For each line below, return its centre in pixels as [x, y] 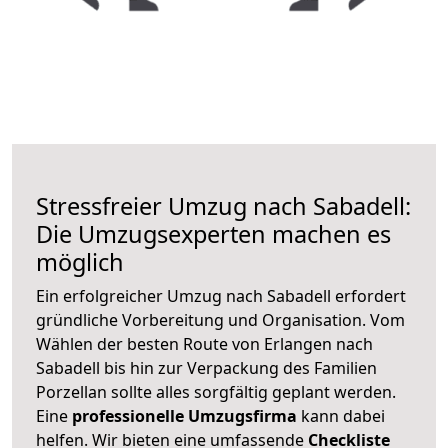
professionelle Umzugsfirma [184, 415]
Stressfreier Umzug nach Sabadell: [223, 205]
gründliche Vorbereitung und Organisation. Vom [220, 319]
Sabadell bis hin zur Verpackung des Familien [206, 367]
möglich [80, 261]
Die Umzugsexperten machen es [213, 233]
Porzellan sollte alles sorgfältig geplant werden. [216, 391]
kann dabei [341, 415]
